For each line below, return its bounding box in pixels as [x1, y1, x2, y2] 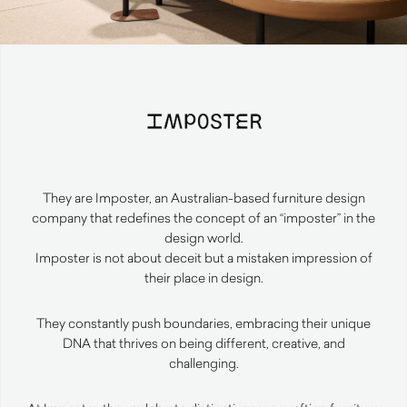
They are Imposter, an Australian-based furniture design [42, 189, 365, 207]
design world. [164, 229, 243, 247]
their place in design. [144, 269, 263, 287]
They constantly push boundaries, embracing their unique [36, 314, 371, 333]
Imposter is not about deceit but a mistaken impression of [35, 249, 372, 267]
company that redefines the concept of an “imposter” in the [32, 209, 375, 227]
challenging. [168, 354, 239, 372]
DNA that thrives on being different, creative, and [62, 334, 345, 352]
